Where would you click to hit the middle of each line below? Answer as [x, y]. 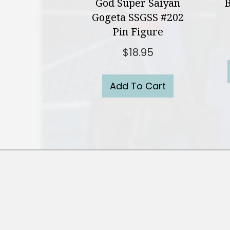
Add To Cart [138, 86]
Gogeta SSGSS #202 [138, 17]
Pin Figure [138, 31]
